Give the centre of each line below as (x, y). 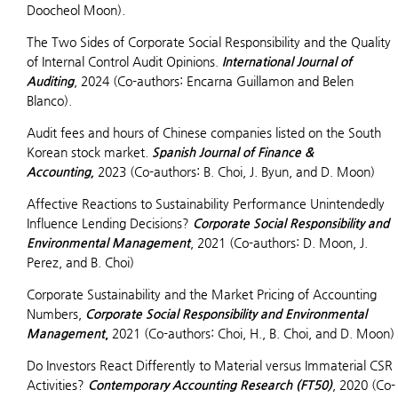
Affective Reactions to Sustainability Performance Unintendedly (206, 203)
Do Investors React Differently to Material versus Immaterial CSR (210, 365)
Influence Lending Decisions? (110, 223)
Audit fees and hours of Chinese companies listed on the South (204, 132)
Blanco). (49, 100)
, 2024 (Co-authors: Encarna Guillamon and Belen (214, 81)
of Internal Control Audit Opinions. (124, 61)
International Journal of (287, 61)
